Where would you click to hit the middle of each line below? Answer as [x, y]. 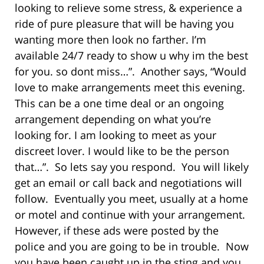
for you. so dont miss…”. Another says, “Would [131, 72]
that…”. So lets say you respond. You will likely [132, 167]
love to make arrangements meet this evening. [130, 88]
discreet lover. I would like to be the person [122, 151]
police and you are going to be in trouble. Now [132, 247]
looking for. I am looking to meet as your [115, 135]
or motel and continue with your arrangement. [131, 215]
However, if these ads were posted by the [117, 231]
